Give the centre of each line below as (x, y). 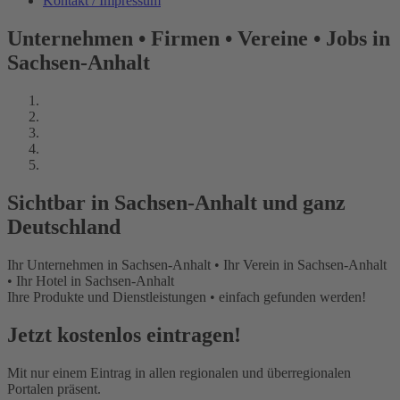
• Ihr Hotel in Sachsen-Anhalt (91, 280)
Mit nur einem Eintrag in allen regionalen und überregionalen (179, 372)
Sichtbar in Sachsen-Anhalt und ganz (176, 202)
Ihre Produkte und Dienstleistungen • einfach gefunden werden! (187, 296)
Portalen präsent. (54, 388)
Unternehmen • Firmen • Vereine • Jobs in (199, 38)
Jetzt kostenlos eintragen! (124, 334)
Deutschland (64, 226)
